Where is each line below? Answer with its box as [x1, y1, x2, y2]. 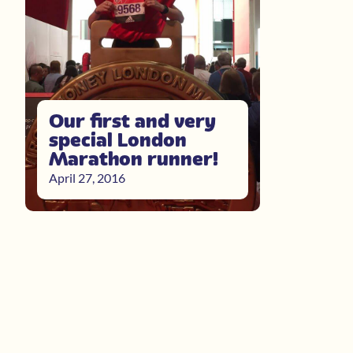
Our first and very [49, 109, 216, 132]
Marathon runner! [49, 147, 218, 170]
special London [49, 128, 187, 151]
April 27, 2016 [49, 169, 125, 185]
